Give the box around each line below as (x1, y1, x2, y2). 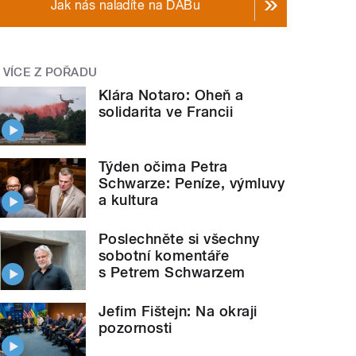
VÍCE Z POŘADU (2, 65, 98, 79)
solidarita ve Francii (99, 103, 234, 120)
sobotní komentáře (99, 246, 230, 264)
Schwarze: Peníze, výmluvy (99, 175, 285, 192)
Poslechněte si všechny (99, 230, 260, 247)
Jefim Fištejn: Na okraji (99, 302, 257, 319)
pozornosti (99, 319, 172, 336)
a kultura (99, 192, 159, 209)
